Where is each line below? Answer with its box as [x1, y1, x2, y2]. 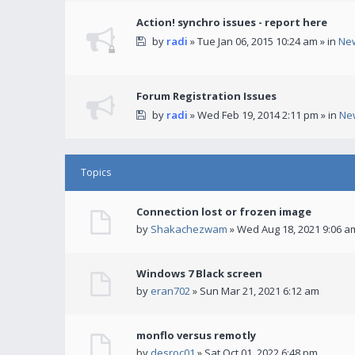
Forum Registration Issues [136, 89, 277, 104]
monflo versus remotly [136, 328, 256, 343]
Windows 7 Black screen [136, 266, 262, 281]
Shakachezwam [151, 222, 227, 237]
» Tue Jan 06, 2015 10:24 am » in [187, 34, 338, 49]
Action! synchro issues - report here [136, 15, 327, 30]
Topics [81, 166, 111, 180]
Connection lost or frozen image [136, 204, 311, 219]
